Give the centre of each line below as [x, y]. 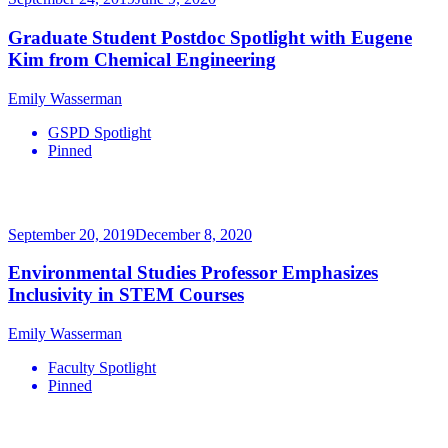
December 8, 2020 [193, 234]
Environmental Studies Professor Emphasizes [193, 273]
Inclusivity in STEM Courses [126, 295]
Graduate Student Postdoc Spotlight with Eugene [210, 38]
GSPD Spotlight [99, 132]
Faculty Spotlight [102, 368]
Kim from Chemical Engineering [142, 60]
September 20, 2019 [71, 234]
